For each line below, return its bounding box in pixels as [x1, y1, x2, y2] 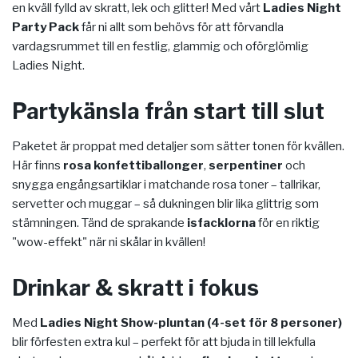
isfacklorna [187, 216, 256, 231]
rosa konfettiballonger [63, 158, 204, 173]
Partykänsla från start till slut [12, 98, 324, 125]
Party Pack [12, 20, 79, 35]
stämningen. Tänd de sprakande [12, 216, 187, 231]
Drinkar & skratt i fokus [12, 275, 259, 302]
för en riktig [256, 216, 320, 231]
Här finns [12, 158, 63, 173]
